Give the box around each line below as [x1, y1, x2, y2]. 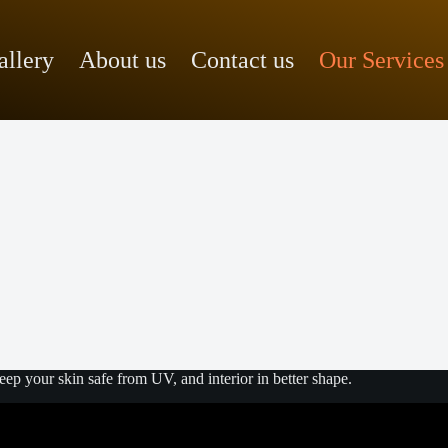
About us [78, 46, 166, 73]
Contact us [190, 46, 294, 73]
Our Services [318, 46, 444, 73]
